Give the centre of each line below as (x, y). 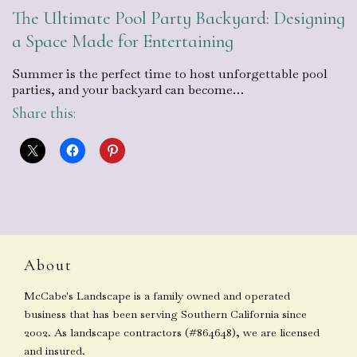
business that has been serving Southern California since (165, 314)
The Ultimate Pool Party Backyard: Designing (178, 19)
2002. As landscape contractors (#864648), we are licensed (172, 333)
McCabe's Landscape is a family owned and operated (157, 296)
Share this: (44, 114)
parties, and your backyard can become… (128, 90)
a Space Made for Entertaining (123, 42)
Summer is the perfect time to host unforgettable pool (170, 74)
